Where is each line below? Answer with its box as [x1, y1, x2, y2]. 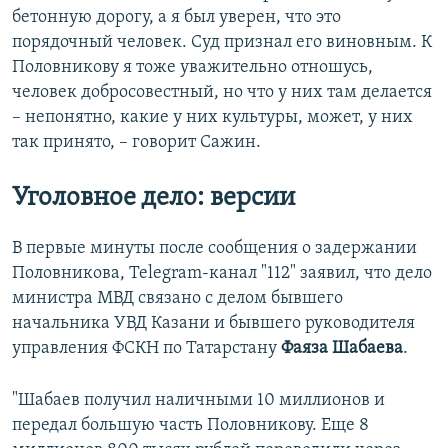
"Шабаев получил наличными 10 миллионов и [12, 390, 385, 410]
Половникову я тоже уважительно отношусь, [12, 57, 373, 77]
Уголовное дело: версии [12, 184, 295, 212]
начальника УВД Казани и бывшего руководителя [12, 313, 415, 333]
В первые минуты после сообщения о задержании [12, 238, 417, 258]
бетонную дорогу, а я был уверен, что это [12, 7, 341, 27]
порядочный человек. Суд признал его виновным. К [12, 32, 432, 52]
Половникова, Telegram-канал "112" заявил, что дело [12, 263, 432, 283]
